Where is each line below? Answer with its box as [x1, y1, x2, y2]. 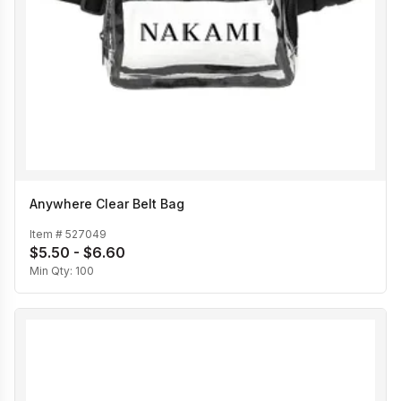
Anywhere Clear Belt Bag [30, 196, 184, 212]
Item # [30, 227, 65, 242]
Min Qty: [30, 264, 75, 278]
